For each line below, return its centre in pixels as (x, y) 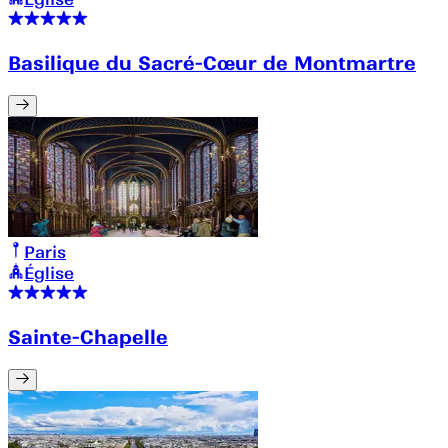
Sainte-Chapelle (88, 336)
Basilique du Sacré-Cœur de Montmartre (212, 63)
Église (49, 273)
